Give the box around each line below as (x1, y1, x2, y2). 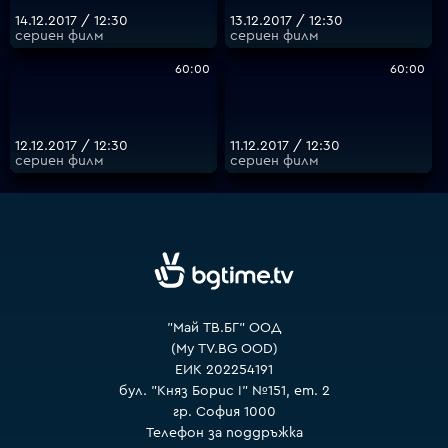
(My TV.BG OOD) (170, 341, 278, 356)
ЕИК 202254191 (175, 362, 273, 377)
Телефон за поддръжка (145, 425, 303, 440)
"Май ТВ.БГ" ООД (166, 320, 282, 335)
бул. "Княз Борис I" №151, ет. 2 (118, 383, 330, 398)
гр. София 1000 (172, 404, 276, 419)
